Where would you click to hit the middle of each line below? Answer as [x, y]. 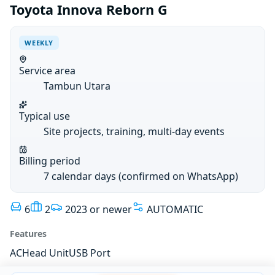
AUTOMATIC [175, 210]
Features [28, 234]
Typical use [45, 116]
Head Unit [45, 253]
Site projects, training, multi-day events [134, 131]
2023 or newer [99, 210]
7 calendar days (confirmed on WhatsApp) [141, 176]
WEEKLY [39, 43]
